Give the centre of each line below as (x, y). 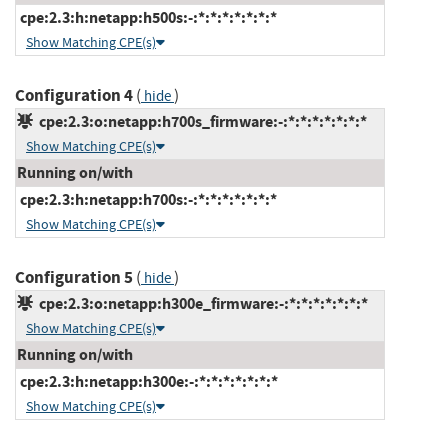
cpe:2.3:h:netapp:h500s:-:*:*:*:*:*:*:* (147, 17)
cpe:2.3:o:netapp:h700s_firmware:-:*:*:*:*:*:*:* (200, 121)
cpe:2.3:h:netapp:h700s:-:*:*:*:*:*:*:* (147, 199)
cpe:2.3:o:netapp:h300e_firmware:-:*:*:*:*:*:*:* (200, 303)
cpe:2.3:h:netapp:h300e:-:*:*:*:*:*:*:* (147, 381)
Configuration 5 (74, 277)
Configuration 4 (74, 95)
